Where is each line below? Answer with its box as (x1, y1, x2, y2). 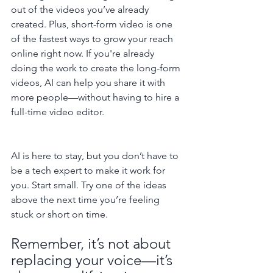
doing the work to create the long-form (11, 62, 183, 74)
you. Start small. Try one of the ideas (11, 179, 169, 191)
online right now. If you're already (11, 47, 157, 59)
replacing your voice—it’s (11, 250, 176, 269)
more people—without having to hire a (11, 91, 182, 103)
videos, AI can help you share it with (11, 76, 168, 88)
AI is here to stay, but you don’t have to (11, 149, 181, 161)
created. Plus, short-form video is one (11, 18, 175, 30)
